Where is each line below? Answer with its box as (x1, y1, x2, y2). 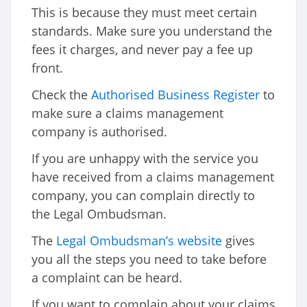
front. (32, 60, 63, 77)
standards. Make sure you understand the (32, 23, 272, 40)
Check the (32, 86, 91, 103)
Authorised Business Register (91, 86, 260, 103)
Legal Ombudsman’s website (56, 232, 222, 249)
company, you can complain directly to (32, 187, 255, 204)
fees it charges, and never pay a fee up (32, 41, 253, 58)
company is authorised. (32, 123, 167, 140)
